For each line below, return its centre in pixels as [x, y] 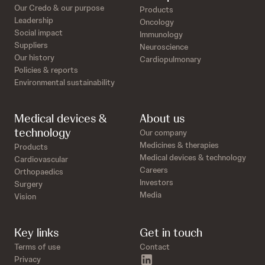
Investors [156, 182]
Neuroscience [164, 47]
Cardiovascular [41, 159]
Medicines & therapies [179, 145]
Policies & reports [46, 70]
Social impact [38, 33]
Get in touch [171, 232]
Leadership [34, 20]
